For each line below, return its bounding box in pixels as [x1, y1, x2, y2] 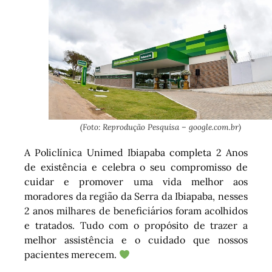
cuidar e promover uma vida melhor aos [24, 175, 248, 188]
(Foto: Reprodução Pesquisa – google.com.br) [80, 121, 241, 132]
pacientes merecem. [24, 248, 119, 260]
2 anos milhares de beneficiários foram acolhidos [24, 204, 248, 217]
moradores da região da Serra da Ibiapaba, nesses [24, 189, 248, 202]
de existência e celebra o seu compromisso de [24, 160, 248, 173]
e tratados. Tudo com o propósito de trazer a [24, 219, 248, 231]
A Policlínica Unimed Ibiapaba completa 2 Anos [24, 146, 248, 158]
